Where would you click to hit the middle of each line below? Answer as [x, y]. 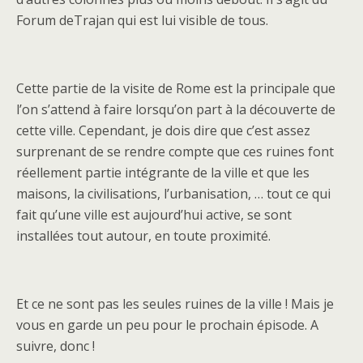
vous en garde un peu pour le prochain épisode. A [167, 325]
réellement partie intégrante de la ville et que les [163, 172]
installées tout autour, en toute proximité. [143, 235]
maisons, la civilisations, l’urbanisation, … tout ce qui [173, 193]
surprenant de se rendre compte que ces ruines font [175, 151]
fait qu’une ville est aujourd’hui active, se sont [154, 214]
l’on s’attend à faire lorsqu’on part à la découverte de [176, 109]
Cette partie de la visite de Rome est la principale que [176, 88]
